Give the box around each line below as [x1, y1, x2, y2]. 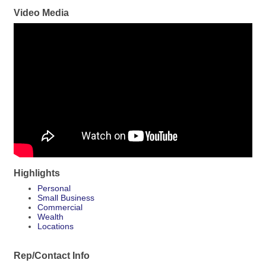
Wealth [37, 211, 64, 221]
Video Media [14, 7, 69, 18]
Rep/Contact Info [14, 249, 90, 261]
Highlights [14, 167, 60, 178]
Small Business [37, 192, 94, 202]
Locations [37, 221, 74, 231]
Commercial [37, 202, 83, 212]
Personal [37, 183, 71, 193]
